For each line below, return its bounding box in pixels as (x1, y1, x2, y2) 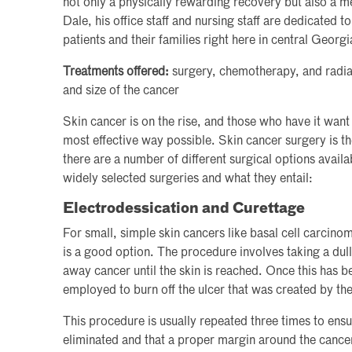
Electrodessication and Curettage (63, 201, 305, 216)
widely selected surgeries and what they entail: (63, 172, 313, 185)
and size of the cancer (63, 84, 179, 97)
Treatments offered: (63, 65, 169, 79)
